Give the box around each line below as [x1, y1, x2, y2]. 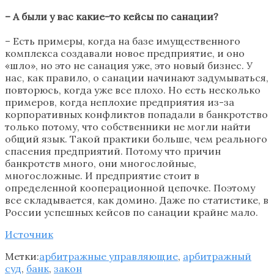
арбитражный [183, 250, 251, 262]
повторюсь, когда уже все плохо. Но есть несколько [5, 83, 261, 96]
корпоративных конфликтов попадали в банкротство [5, 108, 268, 120]
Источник [5, 228, 53, 240]
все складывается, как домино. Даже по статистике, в [5, 193, 268, 206]
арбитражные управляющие [39, 250, 178, 262]
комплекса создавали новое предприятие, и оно [5, 46, 245, 59]
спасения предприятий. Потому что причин [5, 144, 221, 157]
